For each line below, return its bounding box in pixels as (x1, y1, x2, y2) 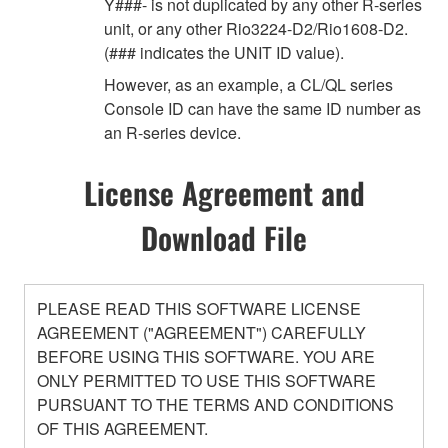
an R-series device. (104, 120, 241, 144)
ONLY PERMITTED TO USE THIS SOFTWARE (37, 369, 376, 393)
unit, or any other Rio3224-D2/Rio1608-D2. (104, 16, 408, 40)
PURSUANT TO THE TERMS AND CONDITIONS (37, 393, 394, 417)
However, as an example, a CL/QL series (104, 72, 393, 96)
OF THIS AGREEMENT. (37, 417, 208, 441)
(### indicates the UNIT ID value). (104, 40, 344, 64)
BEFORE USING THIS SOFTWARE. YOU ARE (37, 345, 375, 369)
